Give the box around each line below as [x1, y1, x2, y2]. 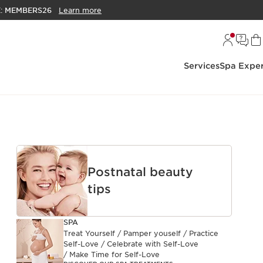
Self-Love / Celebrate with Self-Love [63, 240, 199, 248]
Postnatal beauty [87, 165, 194, 179]
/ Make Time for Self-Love [63, 250, 160, 259]
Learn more [59, 6, 102, 15]
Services [184, 61, 220, 70]
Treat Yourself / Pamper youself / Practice [63, 229, 219, 238]
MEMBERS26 [5, 6, 52, 15]
